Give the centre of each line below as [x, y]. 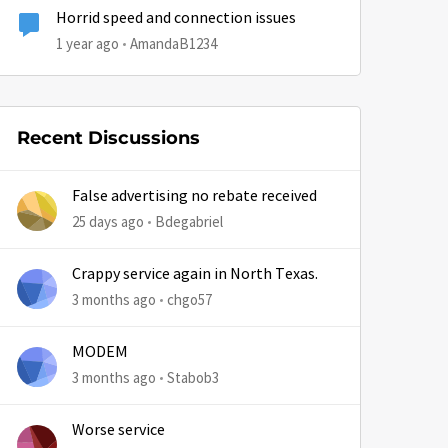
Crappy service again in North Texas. [195, 274]
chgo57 [189, 299]
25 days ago [108, 221]
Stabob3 [193, 377]
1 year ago [87, 43]
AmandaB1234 [173, 43]
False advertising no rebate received [194, 196]
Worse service [118, 430]
